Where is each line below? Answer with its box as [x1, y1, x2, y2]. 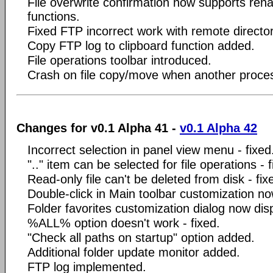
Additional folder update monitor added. [27, 246, 240, 259]
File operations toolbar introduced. [27, 53, 211, 67]
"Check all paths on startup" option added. [27, 231, 255, 244]
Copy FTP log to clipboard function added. [27, 38, 255, 52]
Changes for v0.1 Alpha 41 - [16, 121, 180, 135]
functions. [27, 9, 80, 23]
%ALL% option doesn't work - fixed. [27, 216, 220, 230]
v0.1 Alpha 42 [180, 121, 257, 135]
